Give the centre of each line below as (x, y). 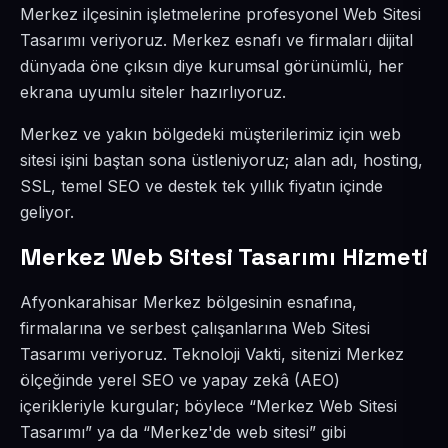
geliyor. (47, 212)
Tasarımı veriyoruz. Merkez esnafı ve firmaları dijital (216, 40)
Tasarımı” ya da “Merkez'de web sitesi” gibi (183, 432)
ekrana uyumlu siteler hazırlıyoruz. (153, 92)
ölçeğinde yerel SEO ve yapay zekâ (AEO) (180, 380)
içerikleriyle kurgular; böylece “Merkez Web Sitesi (208, 406)
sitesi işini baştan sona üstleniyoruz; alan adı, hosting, (221, 160)
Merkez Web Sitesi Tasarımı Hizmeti (224, 256)
